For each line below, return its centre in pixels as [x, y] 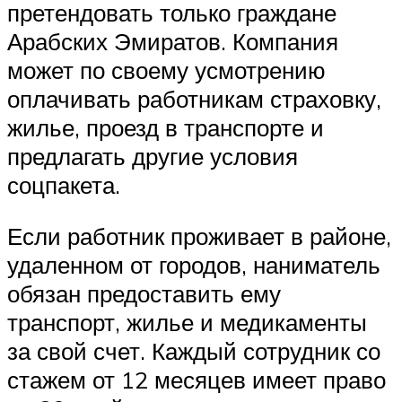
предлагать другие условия [153, 156]
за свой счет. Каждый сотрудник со [194, 351]
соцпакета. [64, 184]
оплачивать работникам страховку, [194, 98]
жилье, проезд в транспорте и [166, 127]
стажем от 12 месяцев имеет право [197, 380]
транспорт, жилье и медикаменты [187, 323]
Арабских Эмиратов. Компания [173, 41]
